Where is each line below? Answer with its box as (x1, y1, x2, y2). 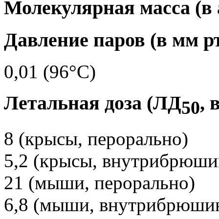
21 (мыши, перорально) (4, 172, 195, 194)
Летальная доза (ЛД (4, 92, 181, 114)
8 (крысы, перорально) (4, 128, 188, 150)
